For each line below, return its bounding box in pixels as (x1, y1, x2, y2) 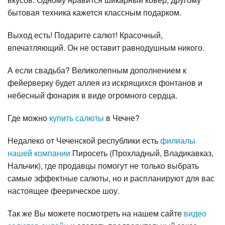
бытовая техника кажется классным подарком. (8, 7, 181, 19)
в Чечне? (104, 112, 140, 124)
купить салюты (49, 112, 104, 124)
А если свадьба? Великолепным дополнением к (8, 64, 186, 76)
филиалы (160, 135, 195, 147)
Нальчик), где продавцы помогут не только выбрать (8, 160, 199, 172)
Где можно (8, 112, 49, 124)
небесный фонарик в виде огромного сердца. (8, 89, 177, 101)
